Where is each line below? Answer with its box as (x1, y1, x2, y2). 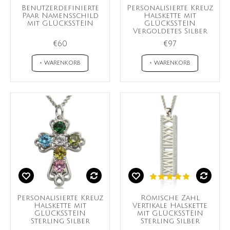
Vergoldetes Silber (132, 27, 207, 35)
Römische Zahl (140, 194, 200, 202)
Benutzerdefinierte (21, 4, 99, 12)
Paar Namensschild (22, 12, 99, 20)
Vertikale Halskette (132, 202, 207, 210)
